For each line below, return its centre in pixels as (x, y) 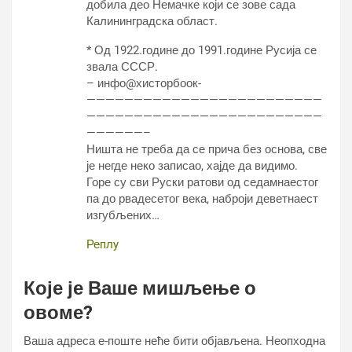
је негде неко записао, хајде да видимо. (192, 166)
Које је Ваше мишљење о (140, 288)
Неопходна (295, 341)
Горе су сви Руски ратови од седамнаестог (202, 182)
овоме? (58, 313)
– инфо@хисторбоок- (144, 83)
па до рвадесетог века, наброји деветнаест (202, 199)
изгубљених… (123, 215)
